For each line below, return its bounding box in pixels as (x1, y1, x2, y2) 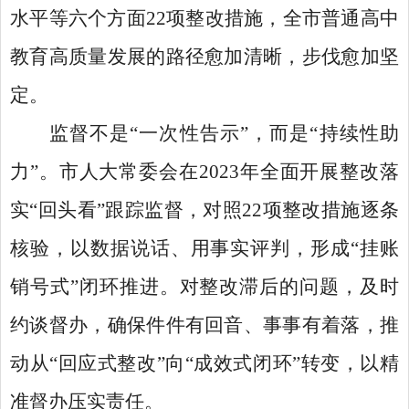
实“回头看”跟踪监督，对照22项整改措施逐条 (10, 199, 399, 221)
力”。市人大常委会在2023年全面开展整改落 (10, 161, 399, 183)
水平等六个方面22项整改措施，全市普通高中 (10, 7, 399, 29)
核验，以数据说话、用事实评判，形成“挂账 (10, 237, 399, 259)
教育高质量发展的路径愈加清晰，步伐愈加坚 (10, 46, 399, 68)
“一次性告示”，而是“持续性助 (130, 122, 400, 144)
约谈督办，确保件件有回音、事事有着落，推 (10, 314, 399, 336)
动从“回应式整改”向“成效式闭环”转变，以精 (10, 352, 399, 374)
